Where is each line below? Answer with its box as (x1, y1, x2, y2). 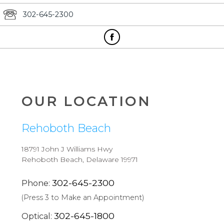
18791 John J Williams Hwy (21, 144, 113, 153)
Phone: (21, 178, 52, 188)
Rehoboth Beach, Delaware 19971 (21, 154, 138, 164)
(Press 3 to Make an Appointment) (21, 192, 145, 202)
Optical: (21, 211, 54, 221)
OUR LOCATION (21, 92, 151, 109)
